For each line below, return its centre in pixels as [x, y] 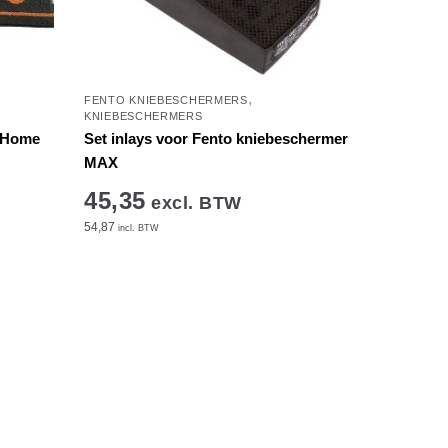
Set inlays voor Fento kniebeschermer [216, 139]
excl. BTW [193, 203]
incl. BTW [137, 228]
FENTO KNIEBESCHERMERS [166, 100]
